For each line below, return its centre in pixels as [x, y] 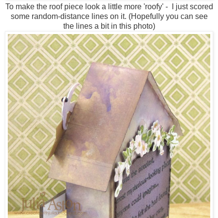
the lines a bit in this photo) [109, 26]
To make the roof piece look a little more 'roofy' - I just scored [109, 7]
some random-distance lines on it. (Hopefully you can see [109, 17]
